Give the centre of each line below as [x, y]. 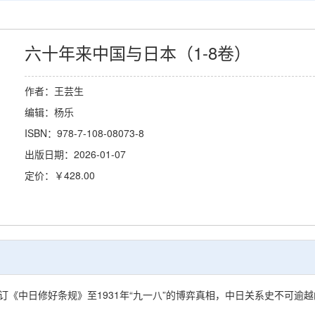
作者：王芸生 [54, 91]
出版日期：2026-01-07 [75, 154]
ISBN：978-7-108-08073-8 [84, 133]
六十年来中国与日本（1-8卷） [137, 53]
